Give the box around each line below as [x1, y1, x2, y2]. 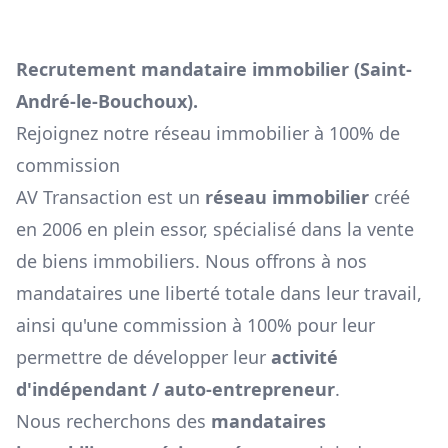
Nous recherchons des [16, 409, 211, 434]
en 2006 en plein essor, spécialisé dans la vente [16, 217, 414, 242]
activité [271, 345, 338, 370]
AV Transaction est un [16, 185, 205, 210]
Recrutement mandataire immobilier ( [16, 57, 360, 82]
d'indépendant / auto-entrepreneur [16, 377, 335, 402]
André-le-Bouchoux [16, 89, 187, 114]
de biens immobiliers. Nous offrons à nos [16, 249, 367, 274]
